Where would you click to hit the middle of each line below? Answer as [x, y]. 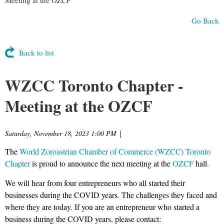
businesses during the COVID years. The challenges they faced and [111, 194]
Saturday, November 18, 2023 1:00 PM [61, 133]
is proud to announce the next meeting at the [101, 163]
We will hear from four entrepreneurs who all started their [95, 182]
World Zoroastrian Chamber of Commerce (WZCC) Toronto [115, 151]
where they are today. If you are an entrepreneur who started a [102, 206]
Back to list [36, 52]
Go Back [205, 20]
